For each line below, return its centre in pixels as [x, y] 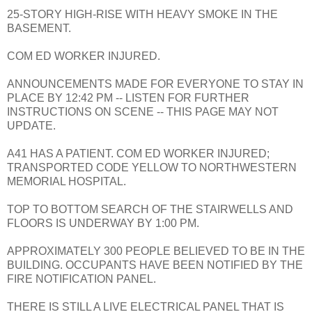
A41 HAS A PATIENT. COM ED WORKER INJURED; [138, 153]
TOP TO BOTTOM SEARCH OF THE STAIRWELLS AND [150, 209]
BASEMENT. [39, 28]
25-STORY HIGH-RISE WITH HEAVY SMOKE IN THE [142, 14]
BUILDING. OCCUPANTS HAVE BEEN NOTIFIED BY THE [155, 265]
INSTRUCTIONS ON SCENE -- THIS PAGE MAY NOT [143, 111]
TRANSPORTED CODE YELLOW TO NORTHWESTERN [152, 167]
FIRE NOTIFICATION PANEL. [81, 279]
